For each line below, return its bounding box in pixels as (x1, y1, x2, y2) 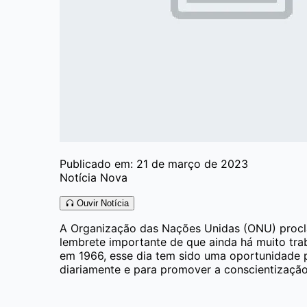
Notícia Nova (60, 170, 127, 184)
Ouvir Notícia (74, 197, 129, 208)
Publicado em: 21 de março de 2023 (60, 156, 248, 171)
